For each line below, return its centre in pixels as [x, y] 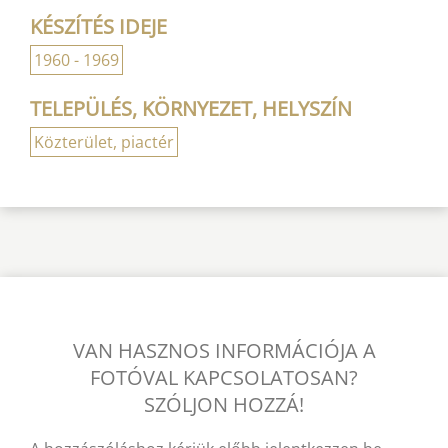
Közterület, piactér [104, 141]
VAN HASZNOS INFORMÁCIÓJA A [224, 350]
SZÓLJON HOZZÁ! [224, 404]
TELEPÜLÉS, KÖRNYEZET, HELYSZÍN [191, 108]
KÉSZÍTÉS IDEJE [98, 26]
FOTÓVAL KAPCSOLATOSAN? [224, 377]
